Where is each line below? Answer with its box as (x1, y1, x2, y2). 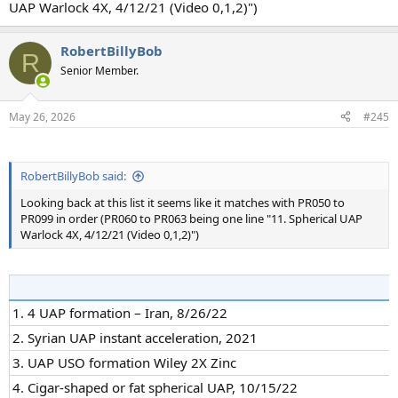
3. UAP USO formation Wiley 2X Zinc (12, 353, 236, 371)
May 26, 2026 (9, 108, 76, 124)
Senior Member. (60, 63, 139, 79)
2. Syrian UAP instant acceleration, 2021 (12, 328, 258, 346)
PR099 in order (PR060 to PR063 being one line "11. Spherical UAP (20, 211, 362, 227)
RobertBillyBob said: (20, 168, 126, 185)
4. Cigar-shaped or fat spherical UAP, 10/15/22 (12, 378, 298, 396)
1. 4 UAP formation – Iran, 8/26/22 (12, 303, 227, 322)
